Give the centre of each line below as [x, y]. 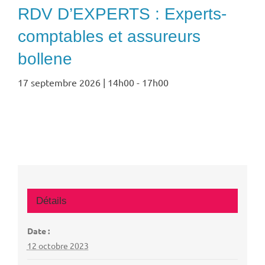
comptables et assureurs [109, 37]
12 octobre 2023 [58, 245]
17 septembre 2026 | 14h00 [76, 83]
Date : [38, 230]
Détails [51, 201]
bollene [45, 59]
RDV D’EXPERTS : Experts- [122, 14]
